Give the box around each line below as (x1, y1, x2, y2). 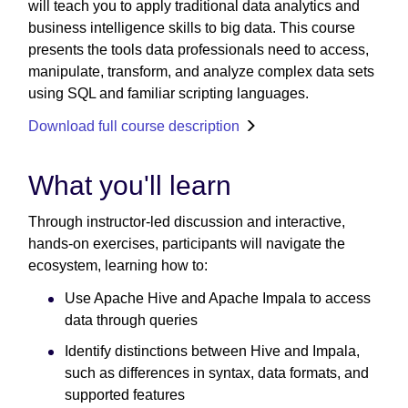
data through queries (65, 311, 198, 328)
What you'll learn (28, 169, 231, 200)
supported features (65, 386, 185, 403)
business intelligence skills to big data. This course (28, 19, 355, 36)
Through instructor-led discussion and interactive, (28, 213, 345, 229)
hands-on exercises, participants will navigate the (28, 235, 345, 251)
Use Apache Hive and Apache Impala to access (65, 290, 371, 306)
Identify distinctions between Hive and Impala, (65, 342, 360, 359)
